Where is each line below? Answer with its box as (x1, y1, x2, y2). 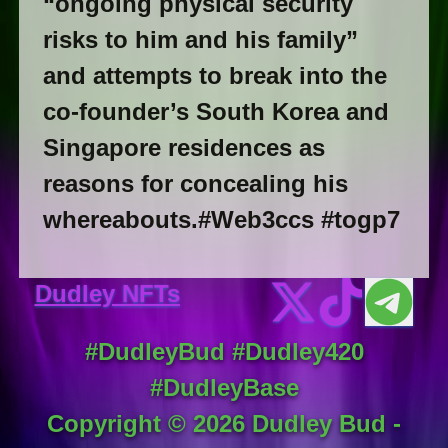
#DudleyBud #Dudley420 (84, 338, 364, 366)
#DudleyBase (149, 374, 299, 402)
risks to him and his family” (42, 26, 358, 54)
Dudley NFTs (34, 280, 180, 308)
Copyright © (47, 410, 193, 438)
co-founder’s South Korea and (42, 98, 389, 126)
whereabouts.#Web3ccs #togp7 (42, 206, 400, 234)
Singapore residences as (42, 134, 325, 162)
